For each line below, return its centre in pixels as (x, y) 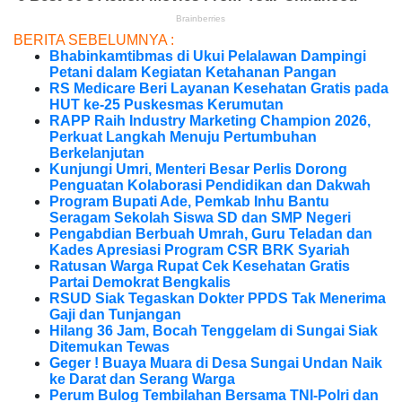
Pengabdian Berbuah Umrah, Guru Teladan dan (211, 234)
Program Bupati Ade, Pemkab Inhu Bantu (189, 202)
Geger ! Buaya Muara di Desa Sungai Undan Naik (216, 363)
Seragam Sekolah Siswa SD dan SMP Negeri (200, 218)
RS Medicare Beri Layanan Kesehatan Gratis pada (219, 89)
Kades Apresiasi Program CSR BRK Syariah (200, 250)
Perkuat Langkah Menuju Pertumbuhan (183, 137)
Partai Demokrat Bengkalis (140, 283)
